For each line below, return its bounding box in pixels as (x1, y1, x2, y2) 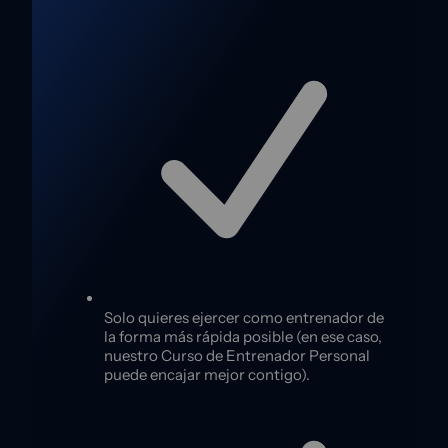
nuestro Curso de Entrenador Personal (104, 345, 370, 365)
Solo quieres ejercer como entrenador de (104, 307, 384, 327)
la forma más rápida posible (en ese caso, (104, 326, 382, 346)
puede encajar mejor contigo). (104, 364, 310, 384)
